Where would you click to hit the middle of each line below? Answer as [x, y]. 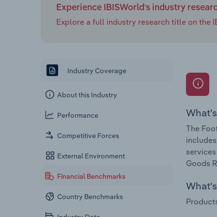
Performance [78, 116]
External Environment [91, 156]
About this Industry [87, 95]
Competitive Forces [88, 136]
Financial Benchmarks [92, 177]
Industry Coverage [96, 70]
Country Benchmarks [90, 197]
